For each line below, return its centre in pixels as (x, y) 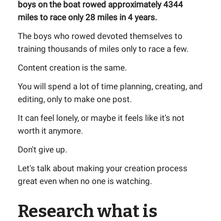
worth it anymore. (50, 131)
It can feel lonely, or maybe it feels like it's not (101, 118)
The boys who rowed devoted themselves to (100, 36)
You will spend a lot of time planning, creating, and (110, 86)
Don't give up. (42, 149)
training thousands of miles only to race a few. (103, 49)
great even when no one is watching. (85, 181)
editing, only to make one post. (75, 99)
